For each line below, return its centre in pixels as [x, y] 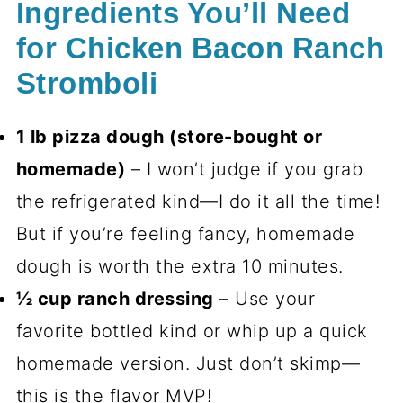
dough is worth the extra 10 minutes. [179, 267]
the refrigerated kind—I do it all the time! [198, 202]
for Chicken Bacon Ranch [200, 49]
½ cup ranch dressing [115, 299]
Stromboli [87, 84]
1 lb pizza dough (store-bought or [169, 137]
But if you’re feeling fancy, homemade [185, 234]
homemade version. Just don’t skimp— [188, 364]
